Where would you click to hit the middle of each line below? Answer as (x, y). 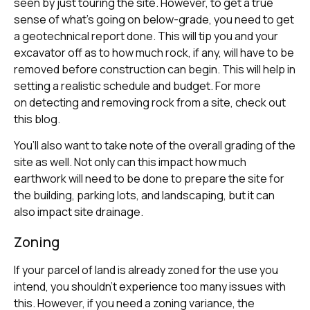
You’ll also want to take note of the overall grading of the (155, 146)
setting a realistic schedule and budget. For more (137, 86)
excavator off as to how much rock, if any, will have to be (154, 53)
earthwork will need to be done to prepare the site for (149, 179)
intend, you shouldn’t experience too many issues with (150, 287)
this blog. (37, 119)
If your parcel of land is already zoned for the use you (146, 270)
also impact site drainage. (79, 212)
